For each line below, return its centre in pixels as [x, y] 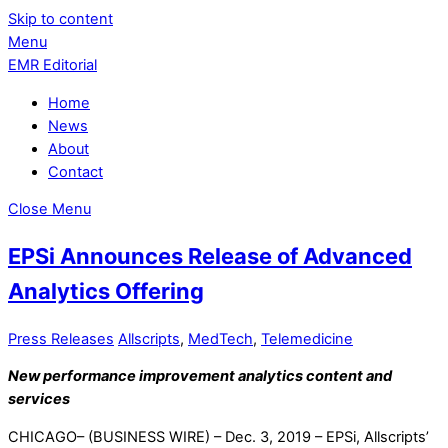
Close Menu [49, 209]
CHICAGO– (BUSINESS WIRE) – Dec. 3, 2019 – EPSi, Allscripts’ [218, 436]
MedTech [220, 338]
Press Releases [61, 338]
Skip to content [60, 19]
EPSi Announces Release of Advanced [210, 256]
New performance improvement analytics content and [200, 376]
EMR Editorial [52, 65]
